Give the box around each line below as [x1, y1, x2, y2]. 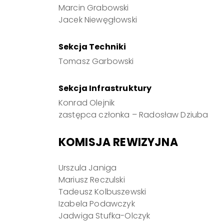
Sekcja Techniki [58, 41, 126, 52]
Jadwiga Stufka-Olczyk [58, 210, 150, 221]
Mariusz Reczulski [58, 174, 125, 185]
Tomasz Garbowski [58, 55, 134, 67]
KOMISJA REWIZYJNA [58, 134, 178, 150]
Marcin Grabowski [58, 2, 129, 13]
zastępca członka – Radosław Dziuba [58, 109, 208, 120]
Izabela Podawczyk [58, 198, 135, 209]
